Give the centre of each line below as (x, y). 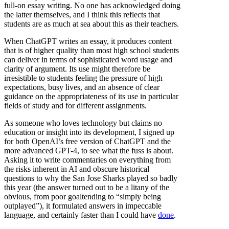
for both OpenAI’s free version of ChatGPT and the (87, 141)
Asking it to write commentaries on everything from (87, 159)
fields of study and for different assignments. (75, 105)
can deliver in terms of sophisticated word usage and (88, 59)
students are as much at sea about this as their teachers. (91, 24)
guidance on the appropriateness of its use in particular (91, 96)
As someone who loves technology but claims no (83, 123)
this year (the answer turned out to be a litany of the (87, 187)
